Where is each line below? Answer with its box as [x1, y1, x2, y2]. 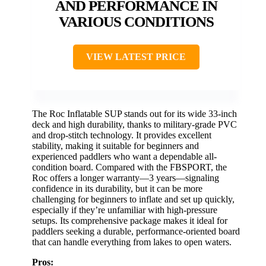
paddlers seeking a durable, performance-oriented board [32, 226, 240, 237]
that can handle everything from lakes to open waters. [32, 237, 232, 248]
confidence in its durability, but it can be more [32, 183, 202, 194]
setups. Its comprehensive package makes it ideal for [32, 216, 227, 226]
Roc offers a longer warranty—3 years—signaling [32, 173, 219, 183]
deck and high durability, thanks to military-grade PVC [32, 119, 237, 130]
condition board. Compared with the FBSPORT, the [32, 162, 227, 173]
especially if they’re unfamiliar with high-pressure [32, 205, 217, 216]
